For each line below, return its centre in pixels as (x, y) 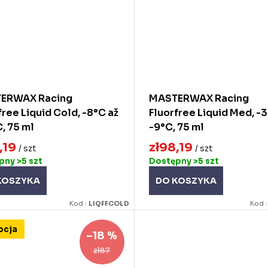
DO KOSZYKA (186, 181)
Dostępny (171, 162)
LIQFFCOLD (109, 204)
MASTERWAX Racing (199, 98)
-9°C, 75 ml (176, 127)
